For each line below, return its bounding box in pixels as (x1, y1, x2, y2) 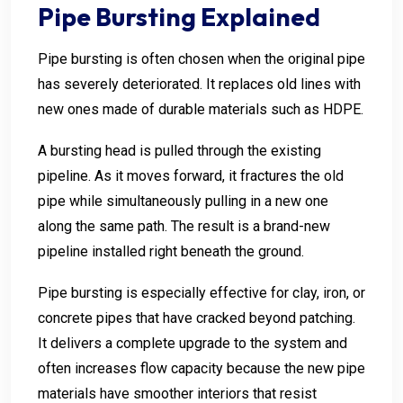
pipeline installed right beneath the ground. (38, 242, 304, 260)
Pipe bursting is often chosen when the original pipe (38, 49, 365, 67)
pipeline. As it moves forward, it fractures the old (38, 166, 344, 184)
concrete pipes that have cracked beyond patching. (38, 309, 355, 327)
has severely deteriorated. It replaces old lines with (38, 75, 361, 93)
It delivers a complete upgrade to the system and (38, 334, 347, 352)
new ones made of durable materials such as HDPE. (38, 100, 363, 118)
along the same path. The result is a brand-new (38, 217, 330, 235)
